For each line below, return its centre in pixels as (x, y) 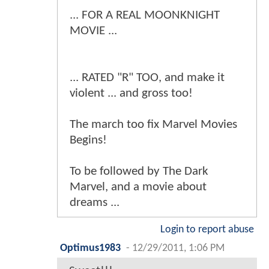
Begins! (88, 140)
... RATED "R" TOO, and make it (147, 77)
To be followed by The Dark (139, 171)
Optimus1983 (90, 248)
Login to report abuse (207, 229)
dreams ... (95, 202)
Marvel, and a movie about (138, 187)
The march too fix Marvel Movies (153, 124)
